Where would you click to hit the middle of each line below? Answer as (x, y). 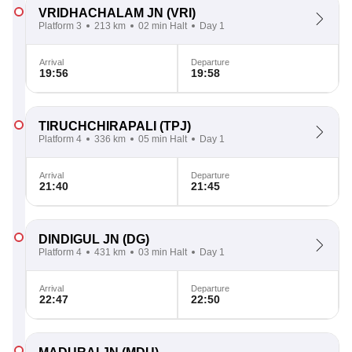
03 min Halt (163, 252)
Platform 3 (60, 26)
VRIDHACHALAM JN (101, 13)
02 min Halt (163, 26)
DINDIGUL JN (79, 239)
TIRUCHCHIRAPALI (97, 126)
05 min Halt (163, 139)
